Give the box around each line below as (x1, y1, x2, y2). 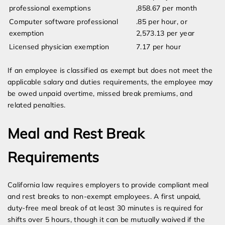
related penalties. (8, 100, 66, 110)
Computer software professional (9, 17, 119, 27)
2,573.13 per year (136, 29, 195, 38)
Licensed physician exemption (9, 42, 109, 52)
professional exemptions (9, 4, 91, 13)
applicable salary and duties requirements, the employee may (8, 77, 213, 87)
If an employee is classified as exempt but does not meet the (8, 66, 212, 75)
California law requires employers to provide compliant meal (8, 180, 209, 190)
